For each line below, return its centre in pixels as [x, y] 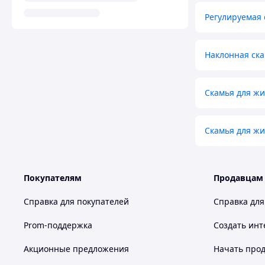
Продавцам [238, 178]
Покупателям [53, 178]
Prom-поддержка [58, 225]
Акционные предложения [76, 249]
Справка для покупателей [76, 202]
